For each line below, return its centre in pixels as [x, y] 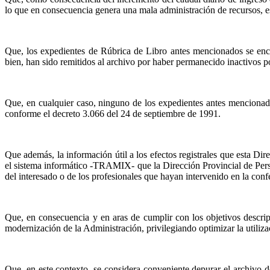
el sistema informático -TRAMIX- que [79, 165]
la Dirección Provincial [197, 165]
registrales [198, 155]
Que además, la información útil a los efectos [92, 155]
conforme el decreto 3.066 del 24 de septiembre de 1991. [113, 114]
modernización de [40, 228]
